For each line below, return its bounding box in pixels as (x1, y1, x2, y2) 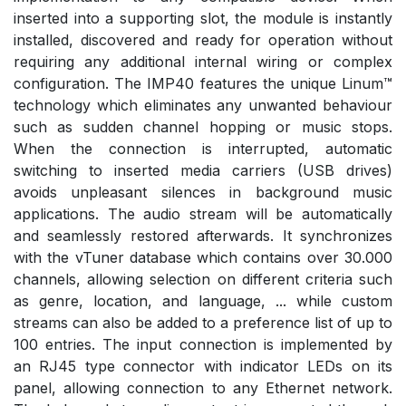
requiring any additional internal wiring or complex (14, 52, 392, 71)
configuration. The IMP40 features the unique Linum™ (14, 73, 392, 92)
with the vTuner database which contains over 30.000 (14, 247, 392, 266)
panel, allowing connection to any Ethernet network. (14, 378, 392, 397)
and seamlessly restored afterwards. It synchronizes (14, 226, 392, 245)
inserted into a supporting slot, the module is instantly (14, 8, 392, 27)
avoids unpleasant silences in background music (14, 182, 392, 201)
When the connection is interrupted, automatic (14, 139, 392, 158)
